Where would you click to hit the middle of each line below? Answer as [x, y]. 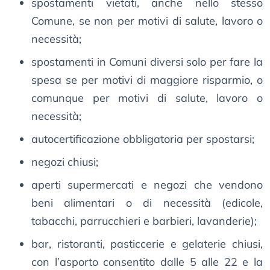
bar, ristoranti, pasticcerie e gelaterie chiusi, [147, 244]
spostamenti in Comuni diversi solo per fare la [147, 62]
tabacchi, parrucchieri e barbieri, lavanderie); [144, 221]
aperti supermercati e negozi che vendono [147, 185]
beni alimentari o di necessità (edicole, [147, 203]
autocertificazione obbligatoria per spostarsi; [143, 139]
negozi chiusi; [65, 162]
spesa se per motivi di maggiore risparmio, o [147, 80]
